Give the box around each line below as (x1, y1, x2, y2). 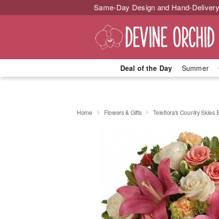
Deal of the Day (120, 63, 172, 73)
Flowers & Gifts (104, 108, 142, 116)
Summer (182, 63, 209, 73)
